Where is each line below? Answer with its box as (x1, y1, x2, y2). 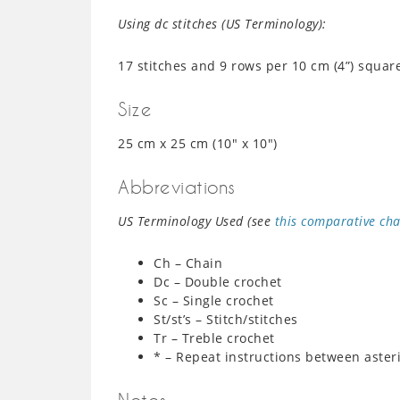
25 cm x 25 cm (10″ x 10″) (118, 135, 278, 152)
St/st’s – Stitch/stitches (154, 311, 298, 328)
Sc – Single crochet (154, 292, 274, 309)
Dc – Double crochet (154, 273, 282, 290)
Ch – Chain (154, 254, 222, 271)
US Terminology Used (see (118, 212, 275, 229)
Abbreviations (118, 176, 236, 197)
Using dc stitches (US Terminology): (118, 15, 327, 32)
